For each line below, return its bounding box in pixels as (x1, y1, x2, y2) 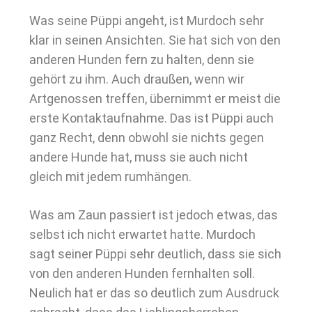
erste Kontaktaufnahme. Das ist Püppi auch (29, 111, 274, 125)
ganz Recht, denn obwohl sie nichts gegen (29, 130, 264, 145)
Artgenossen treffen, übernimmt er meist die (29, 91, 281, 106)
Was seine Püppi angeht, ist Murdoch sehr (29, 13, 264, 28)
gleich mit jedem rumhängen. (29, 169, 192, 184)
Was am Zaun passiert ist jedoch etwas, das (29, 208, 278, 222)
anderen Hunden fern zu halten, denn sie (29, 52, 254, 67)
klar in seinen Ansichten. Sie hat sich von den (29, 33, 281, 47)
